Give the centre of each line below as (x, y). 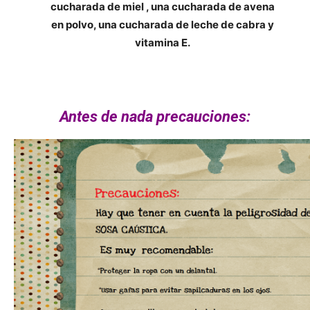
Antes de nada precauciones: (155, 117)
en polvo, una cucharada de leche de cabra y (162, 25)
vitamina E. (162, 43)
